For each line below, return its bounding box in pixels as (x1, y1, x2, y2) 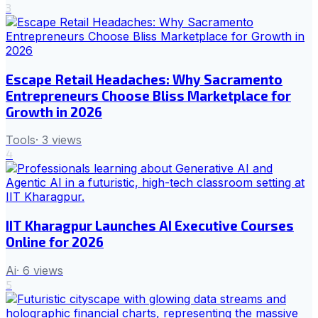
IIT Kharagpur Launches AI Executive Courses (6, 217, 294, 234)
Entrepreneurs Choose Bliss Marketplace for (6, 87, 291, 104)
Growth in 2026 (6, 103, 102, 120)
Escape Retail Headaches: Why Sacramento (6, 70, 283, 87)
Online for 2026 (6, 234, 104, 251)
